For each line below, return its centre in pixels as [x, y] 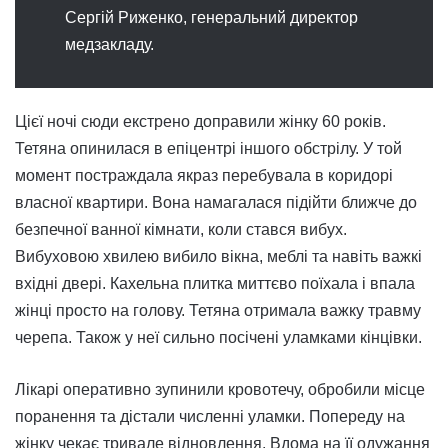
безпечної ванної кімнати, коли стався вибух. [181, 230]
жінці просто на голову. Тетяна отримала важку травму [218, 311]
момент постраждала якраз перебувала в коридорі [204, 176]
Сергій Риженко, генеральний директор [211, 18]
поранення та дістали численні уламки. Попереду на [210, 417]
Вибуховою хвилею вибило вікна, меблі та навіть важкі [218, 257]
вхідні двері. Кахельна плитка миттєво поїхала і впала [215, 284]
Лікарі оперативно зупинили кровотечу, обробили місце [220, 390]
